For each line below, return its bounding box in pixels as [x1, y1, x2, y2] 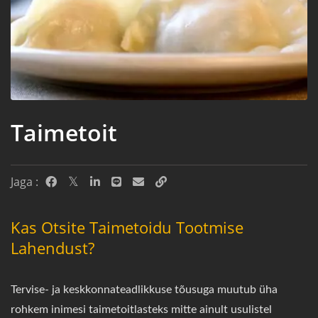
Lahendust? [11, 236, 94, 258]
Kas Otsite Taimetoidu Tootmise [11, 216, 243, 238]
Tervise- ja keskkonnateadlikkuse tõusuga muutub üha [11, 283, 278, 295]
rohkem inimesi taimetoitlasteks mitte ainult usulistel [11, 303, 272, 315]
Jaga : [11, 173, 38, 190]
